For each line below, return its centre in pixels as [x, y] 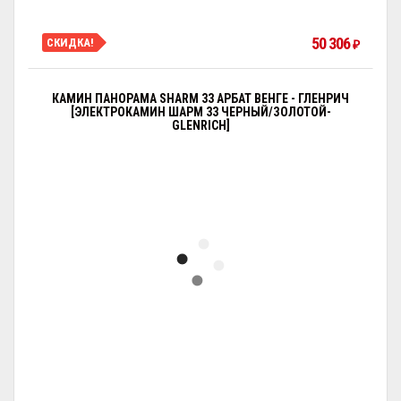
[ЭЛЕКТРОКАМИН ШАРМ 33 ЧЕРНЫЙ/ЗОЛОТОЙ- [200, 112]
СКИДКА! [70, 42]
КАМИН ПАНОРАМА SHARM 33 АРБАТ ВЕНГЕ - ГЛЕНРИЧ [200, 98]
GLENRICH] [200, 125]
